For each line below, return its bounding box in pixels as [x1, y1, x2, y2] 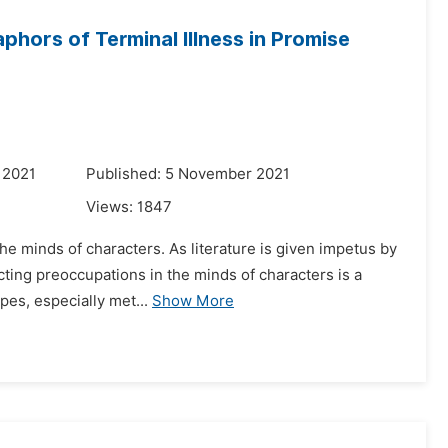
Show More [152, 292, 234, 310]
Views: [86, 198, 137, 216]
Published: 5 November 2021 [86, 165, 290, 183]
